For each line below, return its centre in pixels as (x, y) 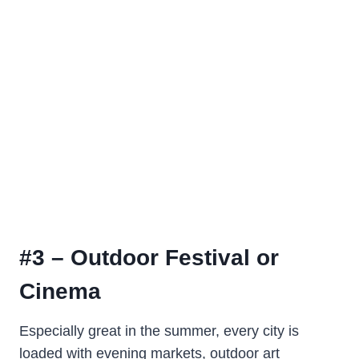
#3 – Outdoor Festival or (149, 257)
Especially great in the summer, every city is (159, 331)
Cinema (60, 291)
